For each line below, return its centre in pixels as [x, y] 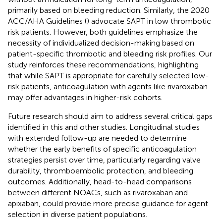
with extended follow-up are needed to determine [97, 138]
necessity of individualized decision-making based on [101, 43]
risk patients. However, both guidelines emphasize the [103, 32]
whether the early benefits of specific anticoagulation [102, 149]
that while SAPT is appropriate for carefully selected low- [109, 75]
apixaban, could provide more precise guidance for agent [108, 203]
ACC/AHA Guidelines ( [47, 21]
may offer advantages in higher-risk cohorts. [85, 97]
